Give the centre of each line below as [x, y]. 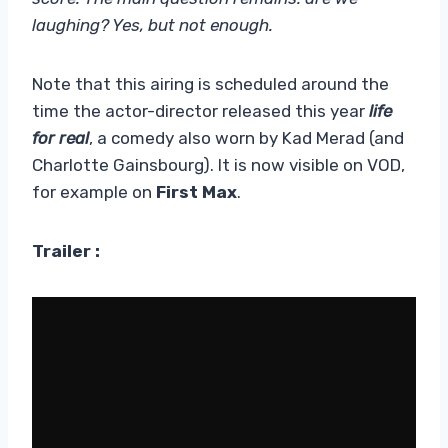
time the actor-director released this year [200, 110]
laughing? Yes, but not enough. [152, 24]
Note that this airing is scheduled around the [210, 83]
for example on [94, 191]
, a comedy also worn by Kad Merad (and [246, 137]
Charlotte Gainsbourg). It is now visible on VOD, [218, 164]
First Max [196, 191]
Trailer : [66, 250]
